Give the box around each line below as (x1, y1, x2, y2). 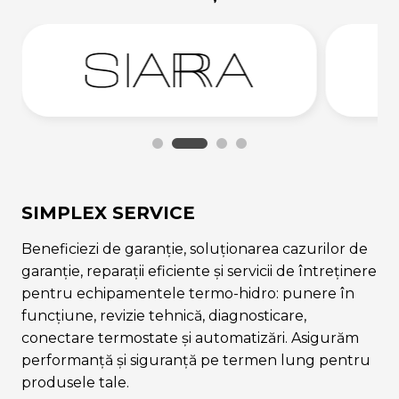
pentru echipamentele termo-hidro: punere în (21, 284, 354, 302)
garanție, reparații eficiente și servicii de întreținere (21, 262, 377, 280)
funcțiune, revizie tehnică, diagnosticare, (21, 306, 306, 324)
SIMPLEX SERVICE (21, 201, 195, 224)
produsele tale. (21, 373, 129, 391)
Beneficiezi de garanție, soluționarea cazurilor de (21, 240, 368, 257)
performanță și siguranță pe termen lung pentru (21, 351, 370, 369)
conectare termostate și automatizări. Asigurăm (21, 329, 359, 346)
